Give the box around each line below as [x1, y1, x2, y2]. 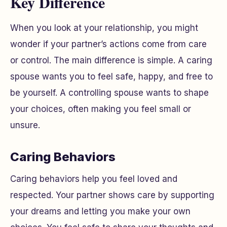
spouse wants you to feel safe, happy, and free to [10, 71, 213, 82]
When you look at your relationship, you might [10, 23, 198, 33]
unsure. [10, 120, 40, 130]
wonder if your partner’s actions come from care [10, 39, 207, 49]
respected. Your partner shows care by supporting [10, 190, 214, 200]
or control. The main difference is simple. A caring [10, 55, 212, 65]
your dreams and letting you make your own [10, 206, 191, 216]
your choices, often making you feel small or [10, 104, 191, 114]
